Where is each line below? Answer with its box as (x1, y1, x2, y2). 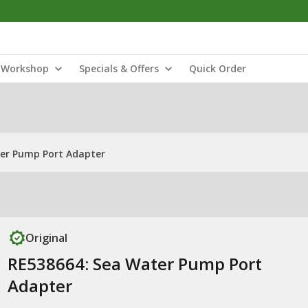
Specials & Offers (79, 62, 159, 75)
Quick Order (189, 62, 246, 75)
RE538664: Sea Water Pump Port (7, 252, 262, 275)
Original (25, 230, 67, 245)
